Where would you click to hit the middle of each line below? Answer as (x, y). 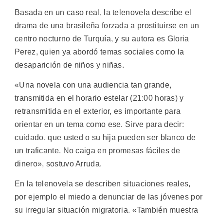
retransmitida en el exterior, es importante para (98, 111)
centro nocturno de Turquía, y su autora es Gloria (102, 38)
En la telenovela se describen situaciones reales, (103, 184)
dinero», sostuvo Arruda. (58, 163)
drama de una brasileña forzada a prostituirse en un (107, 25)
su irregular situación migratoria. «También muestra (107, 210)
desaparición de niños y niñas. (70, 65)
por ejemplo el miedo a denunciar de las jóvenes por (109, 197)
